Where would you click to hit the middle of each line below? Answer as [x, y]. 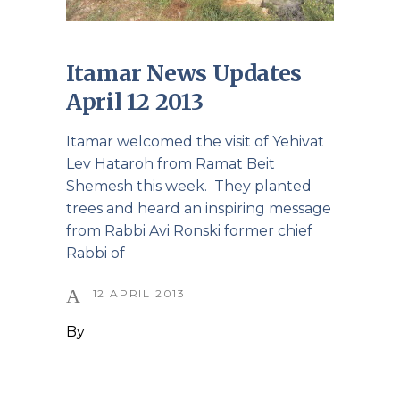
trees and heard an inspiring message [199, 208]
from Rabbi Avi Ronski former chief [189, 230]
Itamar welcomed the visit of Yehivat [195, 141]
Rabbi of [96, 253]
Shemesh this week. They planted [189, 186]
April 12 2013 [135, 101]
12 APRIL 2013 [139, 293]
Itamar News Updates [184, 73]
